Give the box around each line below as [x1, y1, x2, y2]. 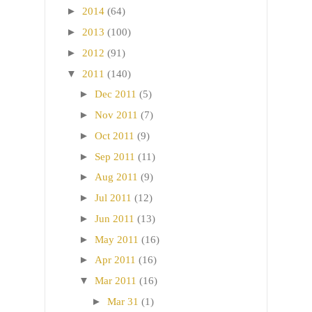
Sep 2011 [95, 150, 135, 162]
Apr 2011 [95, 254, 136, 266]
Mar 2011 [95, 275, 136, 287]
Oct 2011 [95, 130, 134, 141]
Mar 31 [107, 295, 139, 307]
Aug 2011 [95, 171, 138, 183]
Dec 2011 [95, 88, 136, 100]
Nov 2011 [95, 109, 138, 121]
